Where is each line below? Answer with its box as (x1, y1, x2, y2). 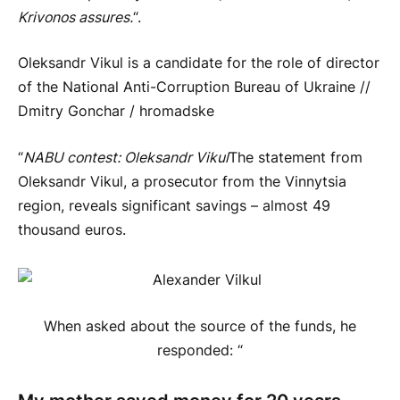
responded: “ (157, 342, 243, 360)
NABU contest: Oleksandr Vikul (23, 148, 229, 166)
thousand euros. (18, 221, 126, 238)
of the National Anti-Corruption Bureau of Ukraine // (18, 79, 371, 96)
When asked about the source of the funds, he (44, 318, 356, 336)
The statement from (229, 148, 362, 166)
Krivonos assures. (18, 8, 133, 26)
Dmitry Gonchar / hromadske (18, 103, 214, 121)
